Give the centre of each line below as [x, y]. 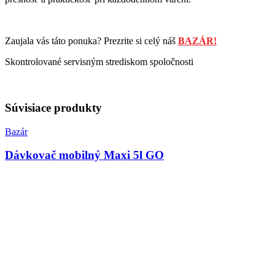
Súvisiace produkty [53, 108]
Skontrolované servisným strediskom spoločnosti [99, 62]
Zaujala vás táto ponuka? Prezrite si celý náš [91, 41]
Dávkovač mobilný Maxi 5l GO [84, 155]
